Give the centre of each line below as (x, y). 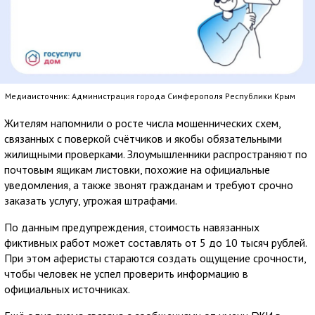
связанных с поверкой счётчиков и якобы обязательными (143, 138)
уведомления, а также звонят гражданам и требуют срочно (149, 185)
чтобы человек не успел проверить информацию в (126, 273)
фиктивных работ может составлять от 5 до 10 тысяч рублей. (155, 242)
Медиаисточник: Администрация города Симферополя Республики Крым (150, 96)
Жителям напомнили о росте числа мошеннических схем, (142, 123)
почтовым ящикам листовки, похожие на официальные (137, 169)
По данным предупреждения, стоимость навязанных (132, 227)
